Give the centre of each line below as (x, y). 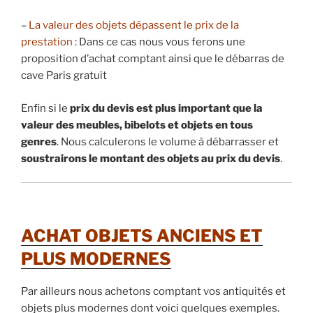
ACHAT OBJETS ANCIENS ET (142, 235)
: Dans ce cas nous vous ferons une (159, 42)
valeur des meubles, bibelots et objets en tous (137, 125)
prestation (47, 42)
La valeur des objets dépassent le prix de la (134, 26)
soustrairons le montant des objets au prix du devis (151, 158)
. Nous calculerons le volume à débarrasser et (168, 141)
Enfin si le (45, 108)
